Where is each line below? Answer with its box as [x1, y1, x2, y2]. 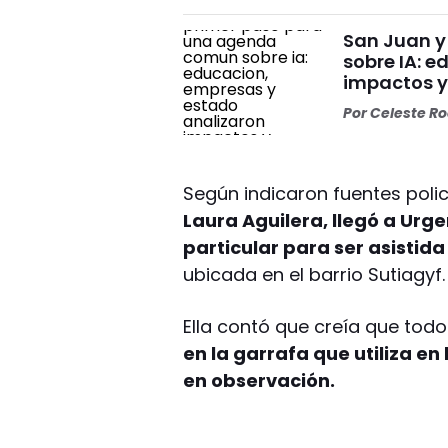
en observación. [183, 367, 336, 393]
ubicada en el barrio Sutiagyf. [183, 261, 446, 287]
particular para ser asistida [183, 234, 446, 260]
